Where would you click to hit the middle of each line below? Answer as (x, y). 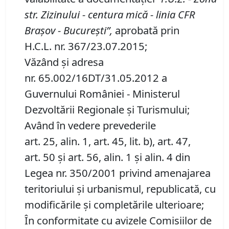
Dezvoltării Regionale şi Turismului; (107, 110)
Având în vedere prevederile (90, 125)
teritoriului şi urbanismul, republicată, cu (120, 189)
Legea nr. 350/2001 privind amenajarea (118, 173)
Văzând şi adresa (64, 62)
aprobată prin (146, 30)
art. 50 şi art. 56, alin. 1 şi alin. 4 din (107, 157)
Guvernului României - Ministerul (102, 94)
